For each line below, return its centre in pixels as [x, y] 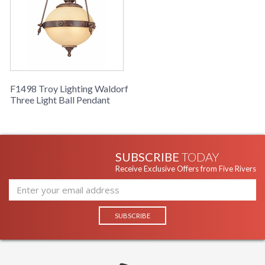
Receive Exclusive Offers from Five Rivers [186, 169]
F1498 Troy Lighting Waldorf [69, 89]
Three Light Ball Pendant [60, 100]
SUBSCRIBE [148, 157]
